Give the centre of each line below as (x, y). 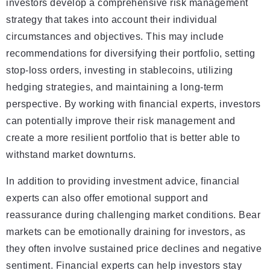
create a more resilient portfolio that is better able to (123, 138)
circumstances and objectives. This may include (115, 37)
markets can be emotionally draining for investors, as (126, 232)
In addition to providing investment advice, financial (123, 181)
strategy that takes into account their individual (112, 20)
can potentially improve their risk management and (121, 121)
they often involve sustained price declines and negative (134, 249)
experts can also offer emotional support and (107, 198)
